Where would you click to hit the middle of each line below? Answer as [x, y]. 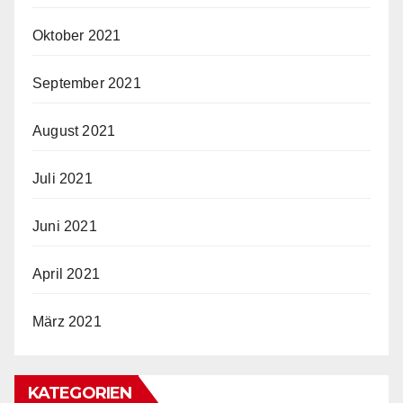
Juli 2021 [63, 178]
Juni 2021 [65, 226]
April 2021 [66, 273]
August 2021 [74, 130]
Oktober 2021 [77, 35]
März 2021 [67, 321]
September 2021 [87, 83]
